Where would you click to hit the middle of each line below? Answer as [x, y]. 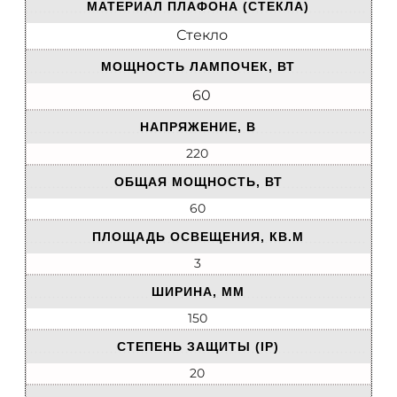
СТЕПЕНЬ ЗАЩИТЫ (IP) [198, 347]
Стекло [202, 35]
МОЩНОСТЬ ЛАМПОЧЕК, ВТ [198, 67]
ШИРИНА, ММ [198, 292]
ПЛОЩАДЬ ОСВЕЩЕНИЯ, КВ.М [198, 237]
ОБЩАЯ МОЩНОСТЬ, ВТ [198, 182]
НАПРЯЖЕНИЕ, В [198, 127]
